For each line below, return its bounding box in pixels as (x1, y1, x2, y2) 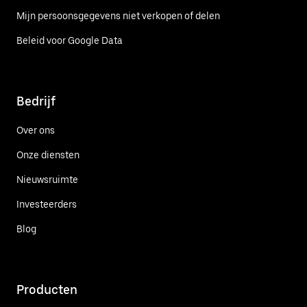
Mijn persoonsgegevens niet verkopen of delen (16, 10, 220, 22)
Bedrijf (16, 94, 56, 109)
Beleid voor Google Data (16, 35, 123, 47)
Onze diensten (16, 149, 79, 161)
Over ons (16, 125, 55, 136)
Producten (16, 282, 77, 297)
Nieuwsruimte (16, 174, 78, 186)
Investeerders (16, 199, 77, 210)
